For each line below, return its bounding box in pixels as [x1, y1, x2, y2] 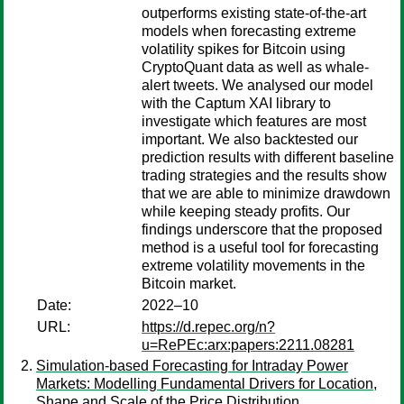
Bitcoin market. [142, 276, 236, 291]
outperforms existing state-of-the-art [142, 5, 366, 21]
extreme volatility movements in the [142, 258, 365, 273]
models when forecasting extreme [142, 23, 356, 39]
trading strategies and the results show [142, 168, 387, 183]
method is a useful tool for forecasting [142, 240, 379, 255]
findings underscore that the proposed [142, 222, 382, 237]
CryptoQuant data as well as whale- [142, 60, 369, 75]
